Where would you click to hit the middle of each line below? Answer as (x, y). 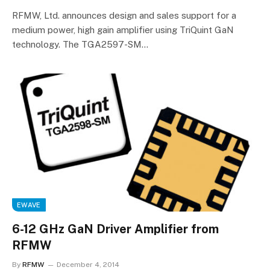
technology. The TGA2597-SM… (80, 44)
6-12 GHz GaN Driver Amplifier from (115, 229)
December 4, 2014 (88, 265)
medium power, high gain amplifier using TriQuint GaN (123, 30)
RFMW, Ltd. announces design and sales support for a (124, 15)
